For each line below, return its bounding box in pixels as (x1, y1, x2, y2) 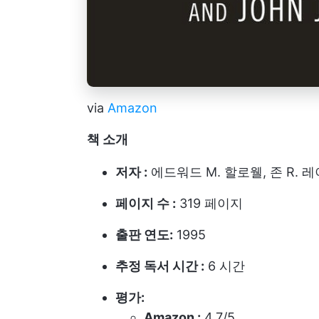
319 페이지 (176, 196, 243, 211)
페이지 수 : (115, 196, 176, 211)
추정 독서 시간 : (115, 258, 204, 274)
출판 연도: (115, 227, 173, 243)
